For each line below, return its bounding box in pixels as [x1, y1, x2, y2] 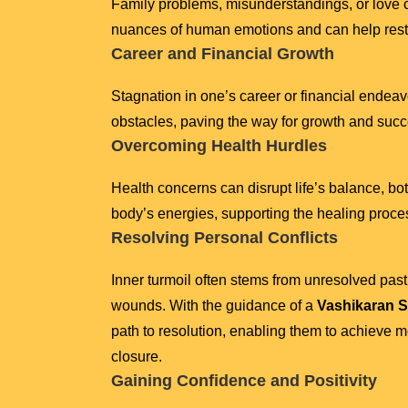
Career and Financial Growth [111, 44, 334, 63]
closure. [111, 348, 162, 364]
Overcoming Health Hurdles [111, 136, 327, 155]
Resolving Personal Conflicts [111, 228, 338, 247]
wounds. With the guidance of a [111, 297, 317, 313]
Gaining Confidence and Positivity [111, 371, 377, 390]
